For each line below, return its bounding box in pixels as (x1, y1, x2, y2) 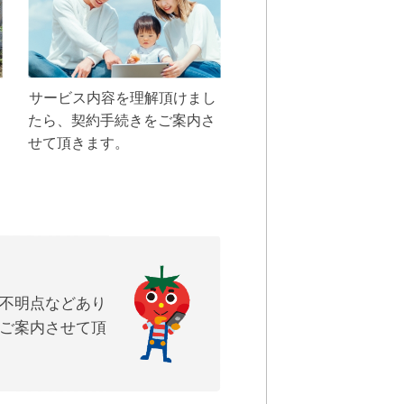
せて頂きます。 (28, 133, 130, 151)
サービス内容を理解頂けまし (28, 87, 216, 106)
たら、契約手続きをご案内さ (28, 110, 216, 129)
